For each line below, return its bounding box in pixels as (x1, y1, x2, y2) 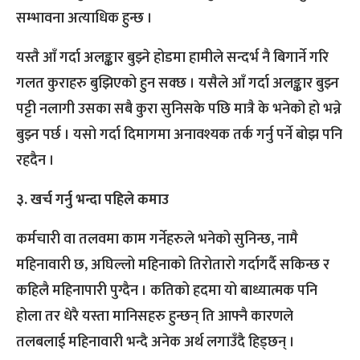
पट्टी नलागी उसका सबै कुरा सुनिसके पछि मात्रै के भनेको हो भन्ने (16, 97, 342, 122)
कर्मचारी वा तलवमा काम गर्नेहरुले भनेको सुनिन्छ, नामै (16, 227, 298, 252)
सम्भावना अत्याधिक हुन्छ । (16, 6, 153, 31)
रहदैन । (16, 149, 55, 174)
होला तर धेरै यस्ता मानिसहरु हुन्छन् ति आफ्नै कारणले (16, 305, 293, 329)
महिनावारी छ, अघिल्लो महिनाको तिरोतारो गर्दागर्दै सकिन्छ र (16, 253, 329, 278)
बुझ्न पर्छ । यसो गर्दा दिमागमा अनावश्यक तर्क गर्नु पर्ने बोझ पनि (16, 123, 342, 148)
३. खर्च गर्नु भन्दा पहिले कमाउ (16, 188, 169, 213)
